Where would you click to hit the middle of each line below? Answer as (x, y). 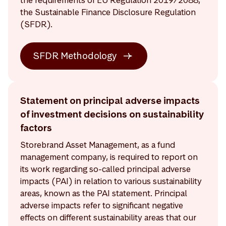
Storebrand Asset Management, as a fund (98, 145)
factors (36, 128)
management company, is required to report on (109, 157)
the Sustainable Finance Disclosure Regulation (108, 12)
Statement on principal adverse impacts (110, 100)
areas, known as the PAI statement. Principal (104, 193)
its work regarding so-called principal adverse (105, 169)
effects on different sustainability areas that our (108, 217)
